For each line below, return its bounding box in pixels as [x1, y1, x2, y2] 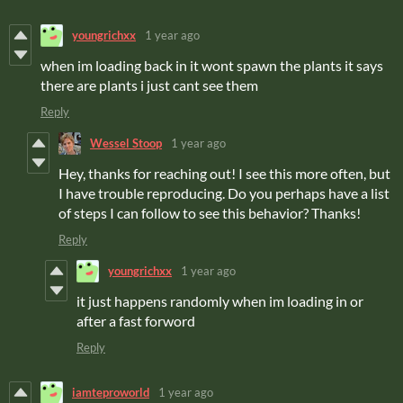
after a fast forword [76, 311, 201, 329]
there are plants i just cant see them [40, 76, 258, 94]
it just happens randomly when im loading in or [76, 291, 363, 309]
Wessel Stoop [90, 136, 162, 151]
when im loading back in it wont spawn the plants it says [40, 56, 383, 74]
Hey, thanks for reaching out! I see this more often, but [58, 164, 390, 182]
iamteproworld [72, 385, 149, 400]
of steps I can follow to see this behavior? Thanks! [58, 203, 361, 221]
